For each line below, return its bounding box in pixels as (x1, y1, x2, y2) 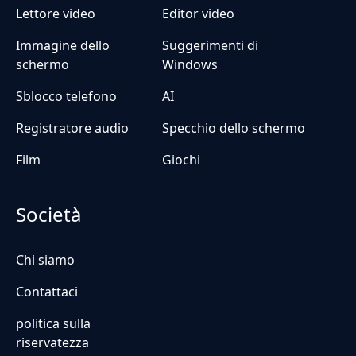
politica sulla (16, 314, 91, 332)
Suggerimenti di (162, 36, 258, 54)
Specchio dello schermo (162, 118, 305, 137)
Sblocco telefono (16, 87, 117, 105)
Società (16, 200, 81, 227)
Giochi (162, 150, 200, 168)
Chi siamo (16, 250, 75, 269)
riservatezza (16, 333, 89, 351)
